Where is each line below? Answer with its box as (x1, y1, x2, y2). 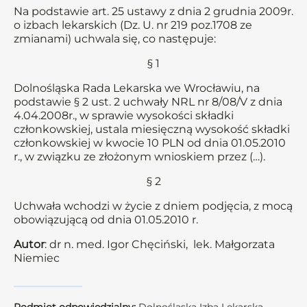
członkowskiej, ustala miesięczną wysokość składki (14, 123, 290, 136)
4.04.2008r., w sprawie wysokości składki (14, 109, 234, 122)
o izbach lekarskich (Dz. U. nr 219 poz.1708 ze (14, 19, 252, 32)
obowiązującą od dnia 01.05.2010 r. (14, 213, 198, 226)
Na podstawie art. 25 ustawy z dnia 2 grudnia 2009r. (14, 5, 293, 18)
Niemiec (14, 251, 60, 265)
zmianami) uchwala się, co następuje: (14, 32, 216, 45)
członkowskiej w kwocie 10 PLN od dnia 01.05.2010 (14, 136, 286, 149)
